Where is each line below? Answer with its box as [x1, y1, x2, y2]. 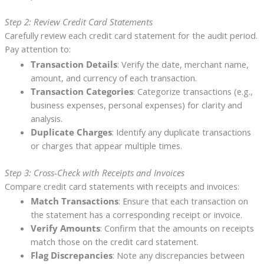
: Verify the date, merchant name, [117, 58, 249, 70]
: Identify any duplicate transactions [111, 126, 251, 138]
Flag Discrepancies [30, 249, 113, 262]
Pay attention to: [4, 42, 71, 55]
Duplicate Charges [30, 126, 112, 138]
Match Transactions [30, 195, 118, 207]
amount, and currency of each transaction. [30, 71, 197, 84]
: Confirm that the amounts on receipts [100, 222, 254, 235]
